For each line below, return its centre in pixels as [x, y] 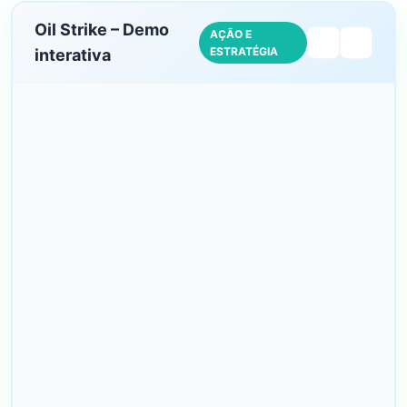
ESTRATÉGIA [243, 51]
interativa [73, 55]
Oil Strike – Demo [102, 30]
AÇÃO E [230, 34]
